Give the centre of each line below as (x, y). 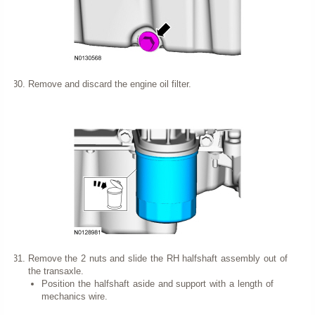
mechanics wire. (75, 296)
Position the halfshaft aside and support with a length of (157, 283)
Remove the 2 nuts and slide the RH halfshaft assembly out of (157, 258)
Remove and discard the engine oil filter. (109, 84)
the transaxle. (56, 271)
